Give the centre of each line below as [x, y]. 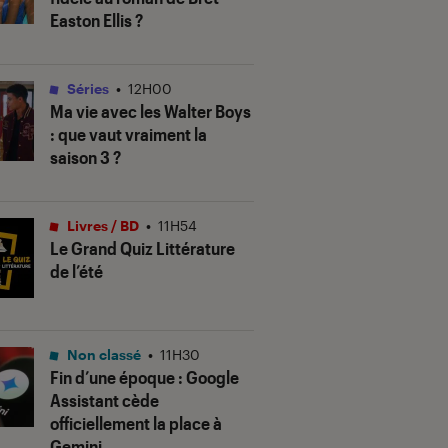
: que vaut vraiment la [128, 134]
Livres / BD [101, 226]
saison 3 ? [85, 157]
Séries [86, 89]
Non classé [102, 355]
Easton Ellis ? [96, 20]
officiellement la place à [136, 423]
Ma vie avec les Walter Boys [150, 111]
